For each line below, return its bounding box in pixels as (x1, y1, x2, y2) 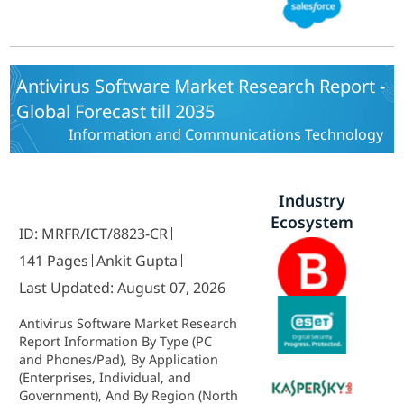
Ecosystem (270, 211, 353, 233)
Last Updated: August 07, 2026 (19, 278, 226, 298)
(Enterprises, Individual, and (19, 369, 192, 386)
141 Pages (19, 251, 89, 271)
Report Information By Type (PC (19, 333, 213, 350)
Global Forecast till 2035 (16, 99, 216, 124)
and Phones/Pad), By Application (19, 351, 219, 368)
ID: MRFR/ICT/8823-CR (19, 224, 169, 243)
